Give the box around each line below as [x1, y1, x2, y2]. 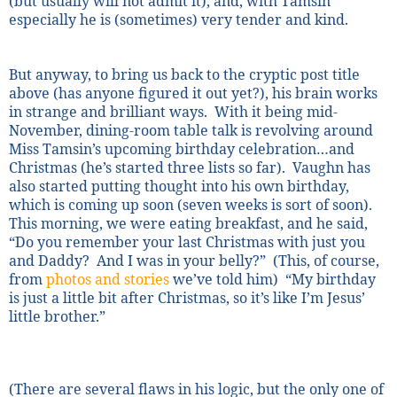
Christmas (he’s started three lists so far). [9, 157, 289, 177]
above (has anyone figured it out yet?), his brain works [9, 82, 378, 103]
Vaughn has [292, 157, 370, 177]
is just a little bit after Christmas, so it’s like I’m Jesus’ [9, 287, 365, 307]
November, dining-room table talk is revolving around [9, 120, 373, 140]
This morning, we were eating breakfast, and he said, [9, 213, 368, 233]
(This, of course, [273, 250, 379, 270]
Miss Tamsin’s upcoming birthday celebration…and [9, 138, 354, 159]
